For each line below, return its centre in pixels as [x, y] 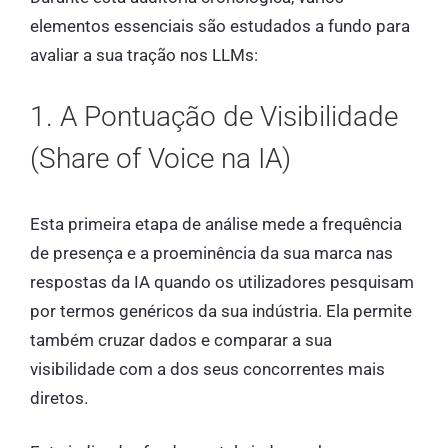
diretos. [59, 397]
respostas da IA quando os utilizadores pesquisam [222, 281]
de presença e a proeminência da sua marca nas [211, 252]
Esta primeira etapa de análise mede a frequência [216, 223]
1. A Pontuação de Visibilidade [214, 116]
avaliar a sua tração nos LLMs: [144, 55]
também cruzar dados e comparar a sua [181, 339]
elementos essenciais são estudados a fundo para [220, 26]
